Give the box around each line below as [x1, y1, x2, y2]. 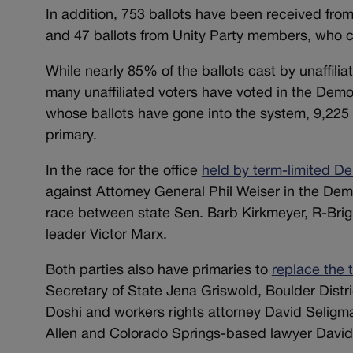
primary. [45, 129, 97, 143]
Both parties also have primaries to [45, 264, 272, 278]
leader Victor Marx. [45, 229, 167, 243]
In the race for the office [45, 165, 202, 179]
